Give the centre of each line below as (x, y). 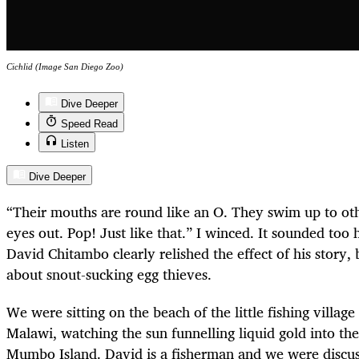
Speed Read (89, 124)
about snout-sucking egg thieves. (109, 274)
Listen (75, 144)
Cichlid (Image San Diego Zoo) (65, 67)
